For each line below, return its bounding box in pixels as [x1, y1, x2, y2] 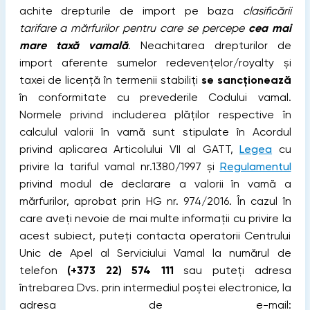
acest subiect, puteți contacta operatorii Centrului [19, 229, 291, 243]
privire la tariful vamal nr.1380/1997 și [19, 160, 220, 174]
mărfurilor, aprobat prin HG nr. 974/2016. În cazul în [19, 194, 291, 208]
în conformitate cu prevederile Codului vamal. [19, 91, 291, 104]
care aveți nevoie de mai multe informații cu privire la [19, 212, 291, 226]
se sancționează [201, 73, 291, 87]
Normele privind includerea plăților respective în [19, 108, 291, 122]
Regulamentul [219, 160, 291, 174]
